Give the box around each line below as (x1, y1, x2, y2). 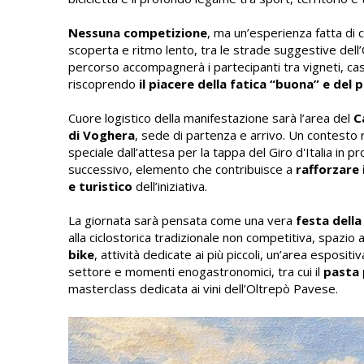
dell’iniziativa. (132, 178, 207, 194)
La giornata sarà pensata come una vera (68, 212, 296, 228)
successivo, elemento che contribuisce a (68, 161, 296, 177)
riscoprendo (68, 76, 136, 92)
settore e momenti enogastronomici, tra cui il (68, 263, 323, 279)
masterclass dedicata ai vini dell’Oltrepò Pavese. (68, 280, 338, 297)
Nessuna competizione (68, 24, 207, 41)
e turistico (68, 178, 132, 194)
